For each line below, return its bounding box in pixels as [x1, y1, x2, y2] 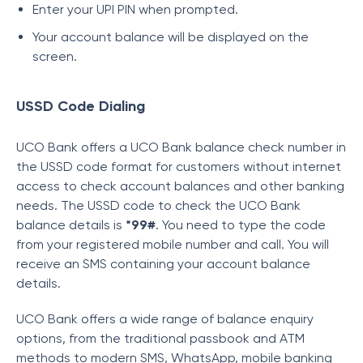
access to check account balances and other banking [16, 178, 344, 194]
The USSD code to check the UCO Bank [61, 198, 301, 213]
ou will [293, 237, 329, 252]
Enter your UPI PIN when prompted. [32, 2, 238, 17]
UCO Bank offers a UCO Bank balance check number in [16, 139, 346, 155]
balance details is [16, 217, 126, 233]
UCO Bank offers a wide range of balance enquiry [16, 311, 314, 327]
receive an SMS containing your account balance [16, 256, 310, 271]
